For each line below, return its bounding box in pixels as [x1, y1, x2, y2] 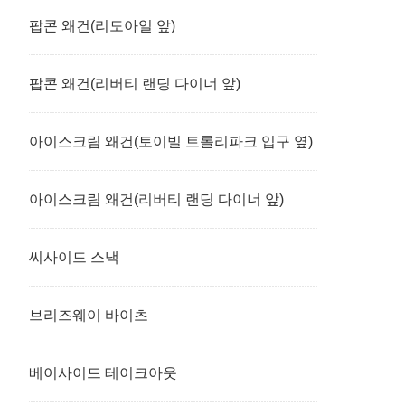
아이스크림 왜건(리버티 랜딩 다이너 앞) [29, 192, 284, 207]
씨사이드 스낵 [29, 250, 119, 265]
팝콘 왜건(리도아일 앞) [29, 18, 175, 33]
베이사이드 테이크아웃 [29, 365, 177, 381]
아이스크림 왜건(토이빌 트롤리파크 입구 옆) [29, 134, 313, 149]
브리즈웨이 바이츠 [29, 307, 148, 323]
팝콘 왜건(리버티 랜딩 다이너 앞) [29, 76, 240, 91]
